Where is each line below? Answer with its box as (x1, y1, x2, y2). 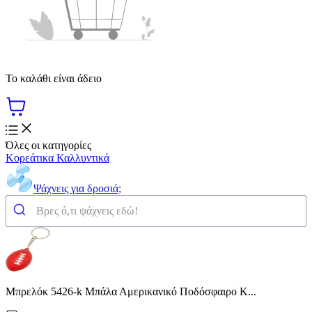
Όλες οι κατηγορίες (6, 139, 91, 151)
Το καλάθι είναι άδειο (6, 72, 102, 84)
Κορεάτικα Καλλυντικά (6, 151, 109, 164)
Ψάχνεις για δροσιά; (33, 182, 121, 194)
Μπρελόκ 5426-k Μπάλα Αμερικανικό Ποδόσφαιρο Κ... (6, 285, 256, 297)
